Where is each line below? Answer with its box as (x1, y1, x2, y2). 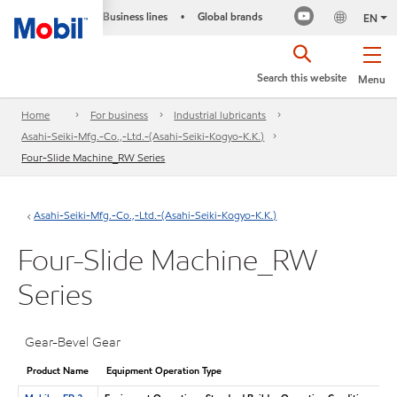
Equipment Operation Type (105, 362, 222, 378)
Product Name (26, 362, 89, 378)
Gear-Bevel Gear (25, 333, 121, 351)
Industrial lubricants (174, 107, 267, 123)
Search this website (257, 70, 346, 85)
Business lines (102, 9, 167, 24)
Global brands (197, 9, 262, 24)
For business (90, 107, 148, 123)
